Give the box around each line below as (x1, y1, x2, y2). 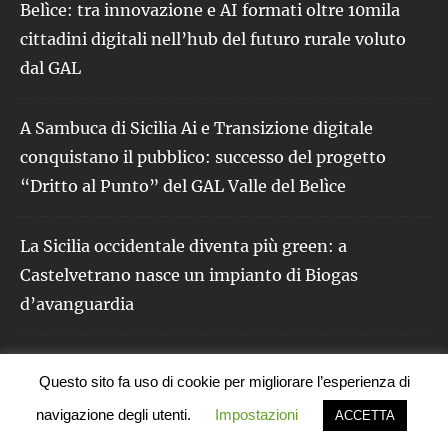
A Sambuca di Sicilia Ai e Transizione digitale (20, 118, 373, 139)
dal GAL (20, 58, 81, 79)
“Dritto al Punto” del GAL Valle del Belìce (20, 176, 346, 197)
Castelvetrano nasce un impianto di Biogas (20, 265, 358, 286)
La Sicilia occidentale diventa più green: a (20, 236, 347, 257)
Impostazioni (215, 406, 298, 423)
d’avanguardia (20, 294, 134, 315)
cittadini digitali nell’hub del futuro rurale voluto (20, 29, 406, 50)
